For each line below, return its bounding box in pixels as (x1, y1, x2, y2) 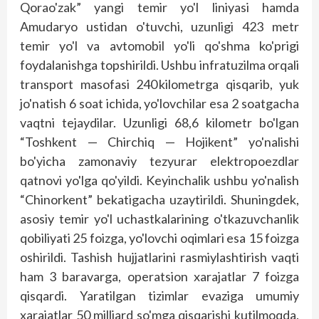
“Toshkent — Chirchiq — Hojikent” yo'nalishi (20, 133, 299, 150)
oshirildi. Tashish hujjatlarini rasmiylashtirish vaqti (20, 249, 299, 265)
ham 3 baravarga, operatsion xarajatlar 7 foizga (20, 268, 299, 284)
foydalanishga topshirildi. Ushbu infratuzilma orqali (20, 56, 299, 73)
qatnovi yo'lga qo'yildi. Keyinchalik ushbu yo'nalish (20, 172, 299, 188)
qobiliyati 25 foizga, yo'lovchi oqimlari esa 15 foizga (20, 229, 299, 246)
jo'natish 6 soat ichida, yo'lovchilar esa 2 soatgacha (20, 95, 299, 111)
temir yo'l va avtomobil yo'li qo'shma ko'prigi (20, 37, 299, 53)
